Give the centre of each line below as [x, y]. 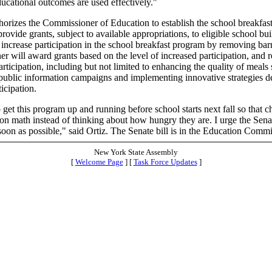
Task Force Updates [165, 162]
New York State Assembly [136, 152]
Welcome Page [99, 162]
